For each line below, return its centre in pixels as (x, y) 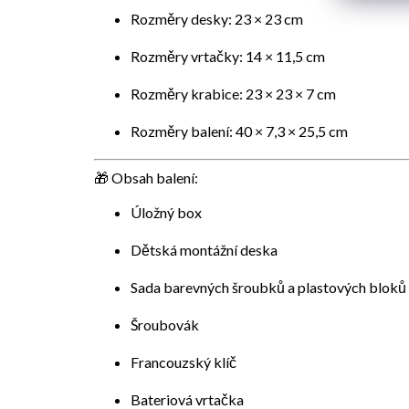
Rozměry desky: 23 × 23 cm (217, 18)
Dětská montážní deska (204, 249)
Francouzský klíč (184, 362)
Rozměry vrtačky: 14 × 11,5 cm (228, 56)
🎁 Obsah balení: (146, 177)
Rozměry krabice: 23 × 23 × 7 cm (233, 93)
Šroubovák (165, 324)
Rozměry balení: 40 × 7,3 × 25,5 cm (239, 131)
